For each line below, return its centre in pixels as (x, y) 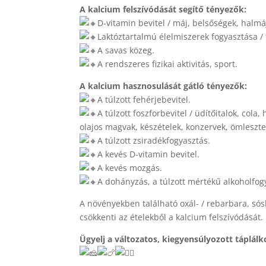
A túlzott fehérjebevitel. (144, 100)
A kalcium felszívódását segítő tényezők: (163, 9)
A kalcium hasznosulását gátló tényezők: (164, 86)
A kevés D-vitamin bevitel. (149, 154)
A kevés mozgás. (130, 168)
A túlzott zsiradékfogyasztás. (154, 141)
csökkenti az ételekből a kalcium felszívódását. (172, 217)
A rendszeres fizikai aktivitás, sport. (168, 64)
